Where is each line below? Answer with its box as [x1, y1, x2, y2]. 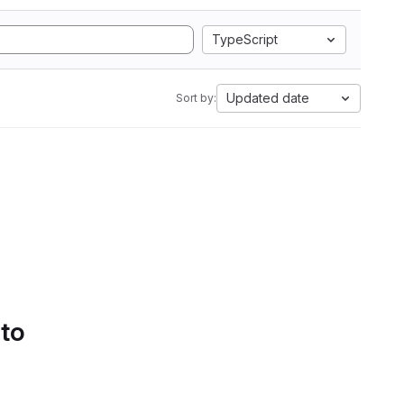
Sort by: [176, 91, 216, 105]
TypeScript [212, 32, 278, 47]
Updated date [226, 90, 309, 106]
